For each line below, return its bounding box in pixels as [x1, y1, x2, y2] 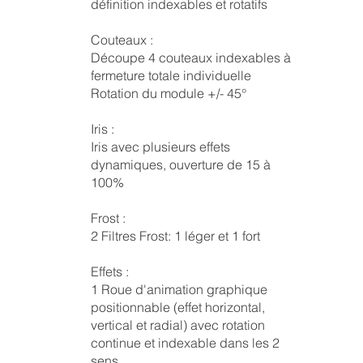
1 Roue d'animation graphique [90, 281, 267, 297]
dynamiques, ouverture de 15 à [90, 156, 271, 173]
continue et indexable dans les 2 [90, 335, 280, 351]
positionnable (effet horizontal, [90, 299, 265, 315]
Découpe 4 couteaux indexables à [90, 49, 291, 66]
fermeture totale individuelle [90, 67, 251, 83]
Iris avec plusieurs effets [90, 139, 230, 155]
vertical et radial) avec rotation [90, 317, 265, 333]
